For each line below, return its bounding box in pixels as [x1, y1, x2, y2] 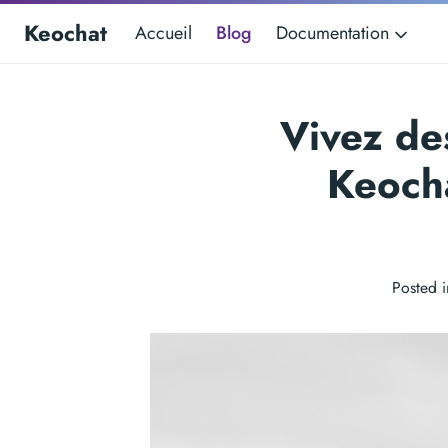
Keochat [24, 17, 107, 49]
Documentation [276, 20, 394, 46]
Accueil [135, 20, 192, 46]
